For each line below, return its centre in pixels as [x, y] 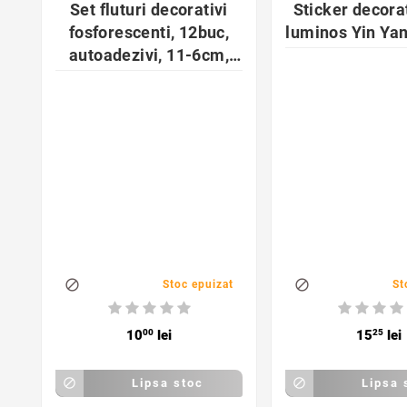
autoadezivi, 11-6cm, [149, 55]
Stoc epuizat [198, 285]
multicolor [149, 77]
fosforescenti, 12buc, [149, 32]
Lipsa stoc [167, 383]
